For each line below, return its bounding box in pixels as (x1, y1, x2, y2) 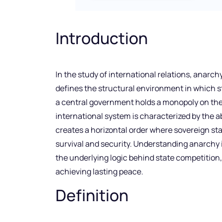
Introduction (55, 27, 148, 50)
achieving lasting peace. (55, 166, 143, 177)
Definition (55, 184, 128, 206)
